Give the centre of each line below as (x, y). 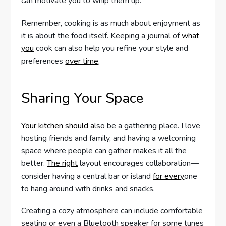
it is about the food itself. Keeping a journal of (102, 36)
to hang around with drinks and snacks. (88, 189)
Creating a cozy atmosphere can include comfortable (112, 211)
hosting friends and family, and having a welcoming (109, 138)
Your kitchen (42, 126)
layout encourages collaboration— (138, 164)
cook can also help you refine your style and (111, 48)
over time (82, 61)
